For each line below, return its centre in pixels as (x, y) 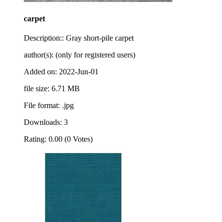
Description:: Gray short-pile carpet (79, 38)
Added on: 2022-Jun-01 (61, 72)
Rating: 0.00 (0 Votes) (58, 139)
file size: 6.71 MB (52, 89)
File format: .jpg (49, 106)
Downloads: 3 (46, 122)
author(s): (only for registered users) (80, 55)
